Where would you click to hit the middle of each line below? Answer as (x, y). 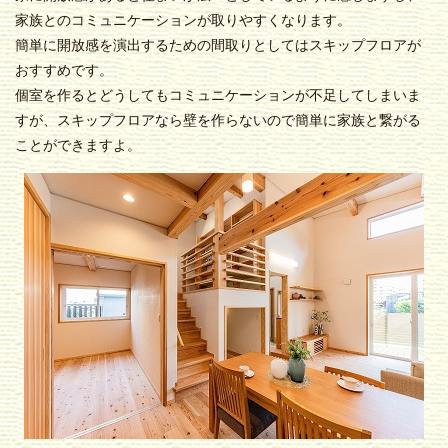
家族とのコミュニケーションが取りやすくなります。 (183, 20)
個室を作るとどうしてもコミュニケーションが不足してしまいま (218, 95)
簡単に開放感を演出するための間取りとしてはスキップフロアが (218, 45)
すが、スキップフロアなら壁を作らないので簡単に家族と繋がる (218, 120)
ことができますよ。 (78, 145)
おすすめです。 (64, 70)
